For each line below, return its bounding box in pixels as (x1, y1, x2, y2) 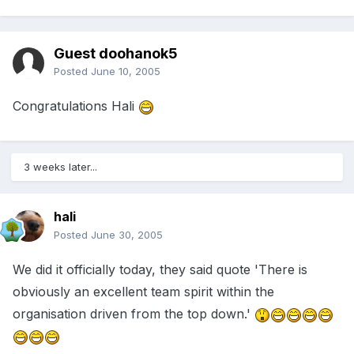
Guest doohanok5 (54, 45, 178, 62)
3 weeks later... (24, 160, 97, 174)
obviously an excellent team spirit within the (13, 284, 274, 300)
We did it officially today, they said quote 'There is (13, 262, 307, 278)
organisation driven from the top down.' (13, 306, 254, 322)
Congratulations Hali (13, 98, 138, 115)
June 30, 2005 (91, 228, 163, 242)
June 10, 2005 (91, 65, 160, 78)
